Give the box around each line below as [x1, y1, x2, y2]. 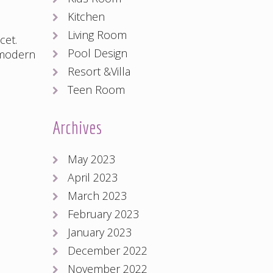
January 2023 [68, 224, 132, 239]
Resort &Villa [68, 63, 130, 79]
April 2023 [68, 169, 118, 185]
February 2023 [68, 206, 139, 221]
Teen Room [68, 82, 125, 97]
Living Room [68, 27, 127, 42]
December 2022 [68, 243, 147, 258]
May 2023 [68, 151, 115, 166]
